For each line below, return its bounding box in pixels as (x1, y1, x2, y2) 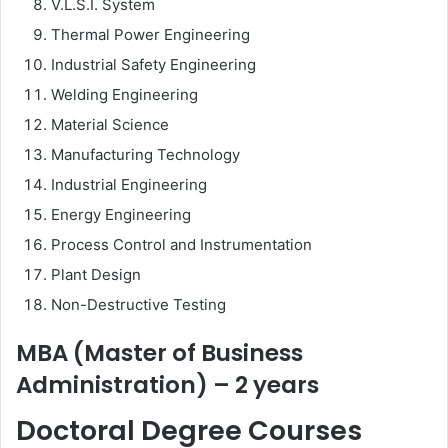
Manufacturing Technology (51, 144, 240, 164)
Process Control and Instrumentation (51, 234, 312, 254)
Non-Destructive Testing (51, 294, 226, 314)
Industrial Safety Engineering (51, 54, 256, 74)
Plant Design (51, 264, 141, 284)
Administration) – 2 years (16, 368, 319, 401)
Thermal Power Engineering (51, 24, 250, 44)
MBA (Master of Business (16, 336, 303, 369)
